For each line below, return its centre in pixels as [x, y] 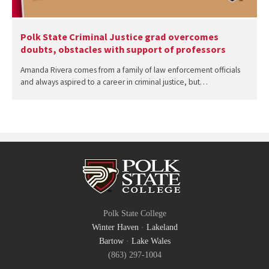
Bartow [111, 241]
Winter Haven [115, 228]
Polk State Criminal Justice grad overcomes [119, 37]
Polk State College [134, 214]
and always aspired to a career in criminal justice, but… [114, 82]
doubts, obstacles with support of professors [123, 50]
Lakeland [162, 228]
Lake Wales [151, 241]
